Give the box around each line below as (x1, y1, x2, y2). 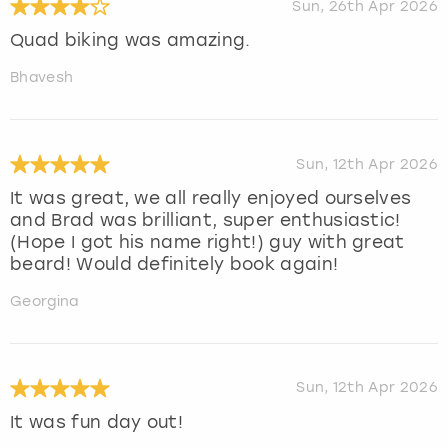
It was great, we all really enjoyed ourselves (10, 188, 412, 209)
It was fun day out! (10, 412, 184, 433)
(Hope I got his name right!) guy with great (10, 232, 405, 253)
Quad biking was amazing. (10, 30, 251, 51)
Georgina (10, 293, 79, 311)
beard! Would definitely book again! (10, 254, 339, 275)
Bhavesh (10, 69, 74, 87)
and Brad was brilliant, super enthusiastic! (10, 210, 401, 231)
